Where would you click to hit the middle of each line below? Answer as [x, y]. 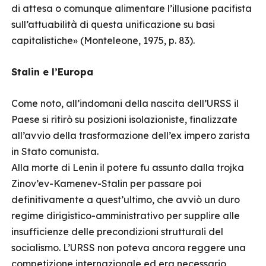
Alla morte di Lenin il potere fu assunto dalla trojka [128, 167]
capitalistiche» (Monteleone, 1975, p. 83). [103, 40]
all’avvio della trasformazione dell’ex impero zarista [131, 135]
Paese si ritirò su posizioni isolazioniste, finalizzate [124, 119]
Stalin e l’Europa [52, 72]
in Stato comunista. [55, 151]
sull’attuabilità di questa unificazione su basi [113, 24]
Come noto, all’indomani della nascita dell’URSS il [125, 103]
